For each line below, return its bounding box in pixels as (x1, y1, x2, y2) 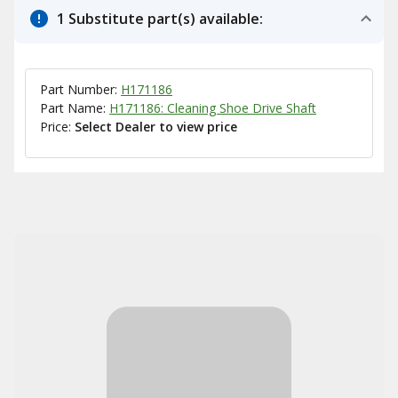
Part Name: (40, 99, 109, 116)
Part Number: (40, 81, 121, 98)
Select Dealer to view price (75, 118, 237, 135)
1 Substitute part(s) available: (57, 9, 263, 28)
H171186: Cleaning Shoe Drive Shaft (109, 99, 316, 116)
